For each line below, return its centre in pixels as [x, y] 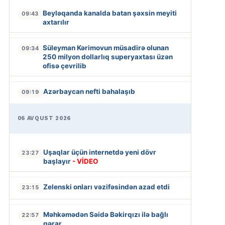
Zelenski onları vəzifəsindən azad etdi [106, 187]
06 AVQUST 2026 [44, 119]
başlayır [58, 161]
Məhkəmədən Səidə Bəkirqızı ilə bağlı [105, 215]
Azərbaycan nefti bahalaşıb [89, 92]
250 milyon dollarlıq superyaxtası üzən [107, 57]
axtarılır [56, 22]
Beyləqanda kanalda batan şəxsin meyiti [109, 13]
